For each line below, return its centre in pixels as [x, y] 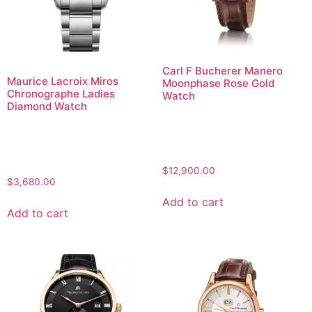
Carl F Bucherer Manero [222, 70]
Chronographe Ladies [61, 94]
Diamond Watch [47, 107]
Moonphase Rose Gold [218, 83]
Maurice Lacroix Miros [63, 81]
